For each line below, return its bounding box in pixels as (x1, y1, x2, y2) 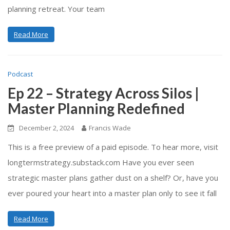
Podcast (8, 69, 33, 79)
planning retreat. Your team (8, 4, 105, 14)
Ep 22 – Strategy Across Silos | (8, 84, 199, 102)
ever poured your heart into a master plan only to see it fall (8, 187, 217, 198)
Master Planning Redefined (8, 99, 185, 117)
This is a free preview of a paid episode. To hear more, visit (8, 141, 218, 152)
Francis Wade (89, 123, 131, 132)
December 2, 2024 (19, 123, 74, 132)
